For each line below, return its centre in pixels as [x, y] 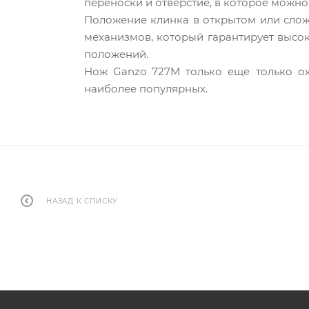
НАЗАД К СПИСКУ [82, 201]
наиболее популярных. [146, 89]
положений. [116, 54]
